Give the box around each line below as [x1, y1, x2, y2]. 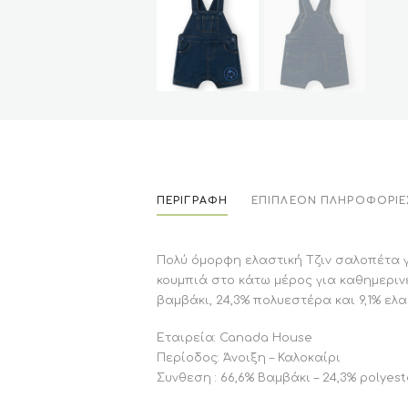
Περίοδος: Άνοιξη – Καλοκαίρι [157, 352, 341, 365]
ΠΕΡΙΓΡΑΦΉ [157, 195, 229, 208]
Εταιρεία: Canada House [157, 331, 312, 345]
